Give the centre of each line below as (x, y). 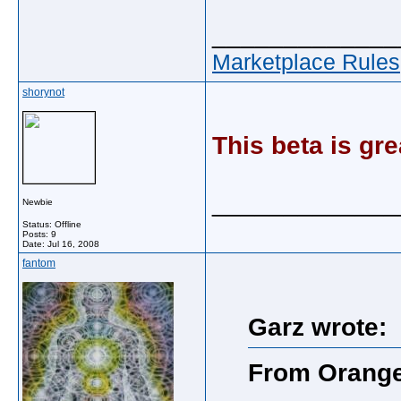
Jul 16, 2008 (73, 244)
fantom (39, 263)
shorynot (43, 92)
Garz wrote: (317, 327)
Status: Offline (52, 224)
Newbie (38, 202)
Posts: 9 (39, 234)
